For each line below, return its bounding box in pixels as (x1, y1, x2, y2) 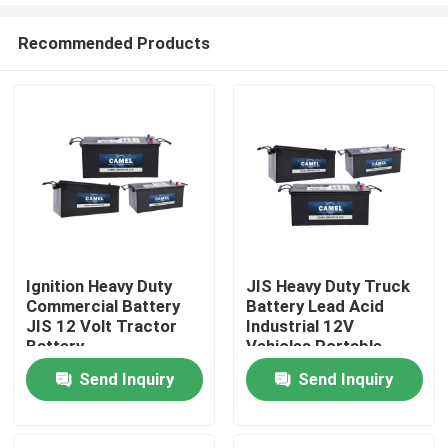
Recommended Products (17, 32, 210, 53)
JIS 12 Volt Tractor (26, 316, 178, 337)
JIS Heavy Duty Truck (245, 276, 410, 297)
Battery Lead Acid (245, 296, 384, 317)
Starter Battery (245, 356, 365, 377)
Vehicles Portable (245, 336, 382, 357)
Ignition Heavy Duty (26, 276, 173, 297)
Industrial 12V (245, 316, 354, 337)
